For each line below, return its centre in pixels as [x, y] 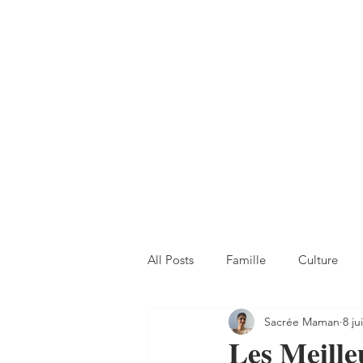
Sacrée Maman [302, 321]
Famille [246, 259]
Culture [318, 259]
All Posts [171, 259]
